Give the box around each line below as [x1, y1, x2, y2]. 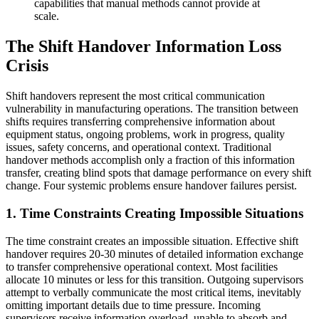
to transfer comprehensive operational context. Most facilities [6, 260, 278, 273]
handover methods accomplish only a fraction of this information [6, 154, 295, 167]
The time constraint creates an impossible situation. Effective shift [6, 234, 298, 247]
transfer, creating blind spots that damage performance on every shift [6, 167, 311, 179]
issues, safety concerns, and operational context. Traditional [6, 141, 271, 154]
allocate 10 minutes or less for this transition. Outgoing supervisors [6, 273, 303, 286]
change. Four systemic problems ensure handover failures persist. [6, 179, 297, 192]
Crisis [6, 56, 48, 75]
